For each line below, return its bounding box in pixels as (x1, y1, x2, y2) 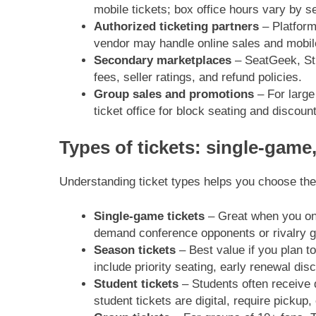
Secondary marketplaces (93, 53, 231, 67)
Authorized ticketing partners (93, 19, 259, 33)
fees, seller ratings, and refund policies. (93, 70, 302, 84)
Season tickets (93, 243, 176, 257)
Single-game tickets (93, 209, 205, 224)
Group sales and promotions (93, 87, 254, 101)
